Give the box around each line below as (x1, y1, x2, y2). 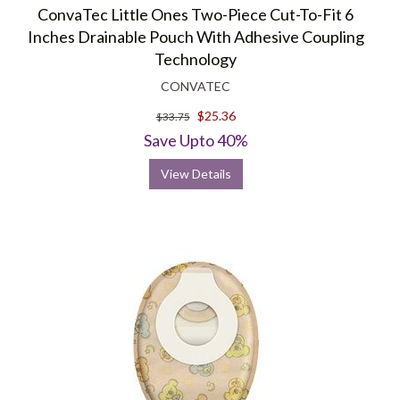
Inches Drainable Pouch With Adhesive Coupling (27, 27, 364, 46)
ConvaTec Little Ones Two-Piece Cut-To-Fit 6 (37, 4, 354, 24)
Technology (154, 49, 237, 69)
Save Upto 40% (143, 130, 248, 150)
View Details (160, 166, 231, 181)
